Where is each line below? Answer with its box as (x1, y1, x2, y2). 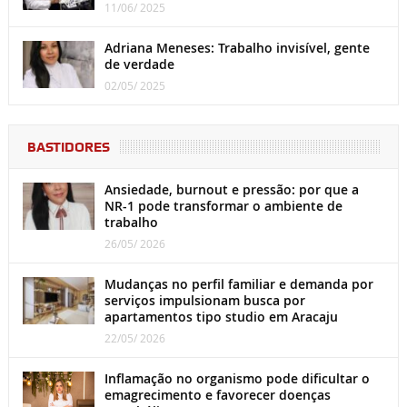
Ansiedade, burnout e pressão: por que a (104, 180, 359, 198)
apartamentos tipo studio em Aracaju (104, 307, 338, 325)
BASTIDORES (26, 138, 110, 155)
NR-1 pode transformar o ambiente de (104, 196, 342, 214)
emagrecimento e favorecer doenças (104, 385, 331, 403)
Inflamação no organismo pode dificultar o (104, 369, 370, 387)
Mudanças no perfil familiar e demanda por (104, 274, 373, 293)
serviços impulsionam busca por (104, 291, 305, 309)
